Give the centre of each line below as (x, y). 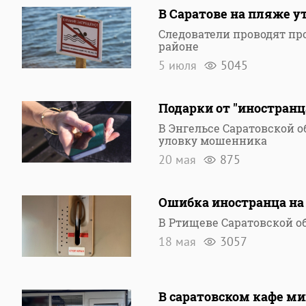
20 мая (179, 159)
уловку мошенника (213, 140)
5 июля (179, 65)
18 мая (179, 241)
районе (179, 46)
